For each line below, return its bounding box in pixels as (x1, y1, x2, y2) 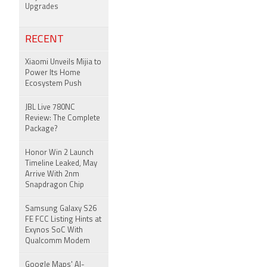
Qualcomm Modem (25, 237, 90, 245)
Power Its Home (25, 69, 80, 77)
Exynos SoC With (25, 226, 83, 234)
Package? (25, 125, 58, 133)
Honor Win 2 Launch (25, 149, 94, 157)
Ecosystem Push (25, 80, 82, 88)
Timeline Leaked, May (25, 160, 97, 167)
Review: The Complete (25, 114, 100, 122)
